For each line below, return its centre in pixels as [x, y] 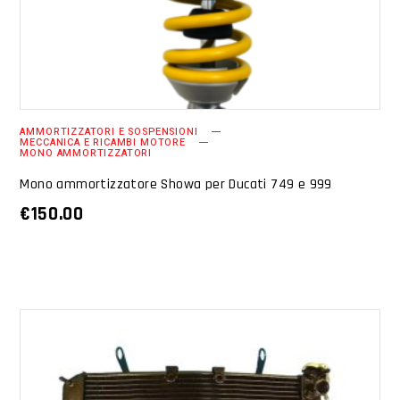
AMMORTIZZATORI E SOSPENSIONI [109, 132]
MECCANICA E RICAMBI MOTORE [103, 143]
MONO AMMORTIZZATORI [86, 154]
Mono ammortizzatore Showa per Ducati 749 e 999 [176, 185]
